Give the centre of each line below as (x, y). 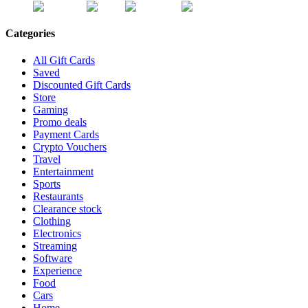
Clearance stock (67, 209)
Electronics (57, 234)
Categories (30, 34)
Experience (57, 271)
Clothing (52, 221)
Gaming (51, 110)
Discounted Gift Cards (82, 85)
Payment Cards (66, 135)
